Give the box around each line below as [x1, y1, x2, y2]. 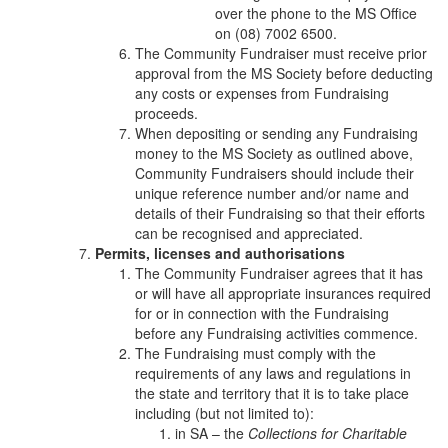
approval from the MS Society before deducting [135, 62, 433, 83]
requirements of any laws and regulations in [135, 362, 411, 383]
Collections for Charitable [248, 422, 407, 443]
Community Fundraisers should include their [135, 162, 414, 183]
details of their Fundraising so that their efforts [135, 202, 425, 223]
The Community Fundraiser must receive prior [135, 42, 427, 63]
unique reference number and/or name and [135, 182, 409, 203]
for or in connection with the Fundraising [135, 302, 389, 323]
